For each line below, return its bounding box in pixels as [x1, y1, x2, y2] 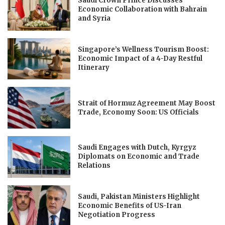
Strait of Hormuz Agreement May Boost [78, 98, 216, 107]
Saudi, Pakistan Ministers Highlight [78, 192, 200, 201]
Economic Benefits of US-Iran [78, 201, 182, 210]
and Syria [78, 14, 111, 23]
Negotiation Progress [78, 210, 156, 219]
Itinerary [78, 63, 110, 72]
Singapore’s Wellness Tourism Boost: [78, 45, 209, 54]
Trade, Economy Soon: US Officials [78, 107, 199, 117]
